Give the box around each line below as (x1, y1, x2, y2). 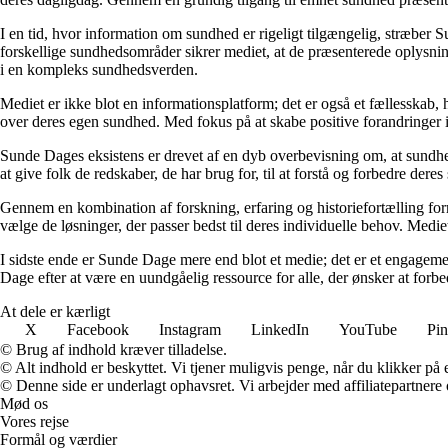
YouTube (339, 320, 397, 338)
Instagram (159, 320, 221, 338)
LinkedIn (251, 320, 309, 338)
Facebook (67, 320, 129, 338)
